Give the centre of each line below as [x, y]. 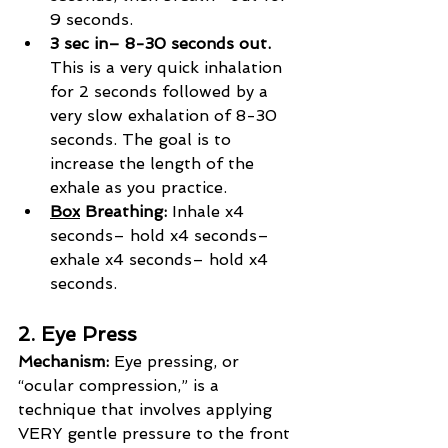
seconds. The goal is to [143, 140]
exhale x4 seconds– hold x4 [161, 260]
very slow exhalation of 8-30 [166, 116]
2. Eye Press [77, 334]
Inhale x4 [210, 212]
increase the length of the [154, 164]
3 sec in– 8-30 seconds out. [160, 44]
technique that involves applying [147, 410]
